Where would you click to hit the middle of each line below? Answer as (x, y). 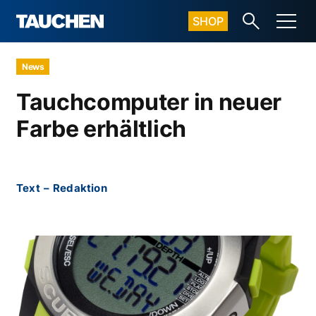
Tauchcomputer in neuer (149, 102)
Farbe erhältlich (101, 129)
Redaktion (80, 188)
